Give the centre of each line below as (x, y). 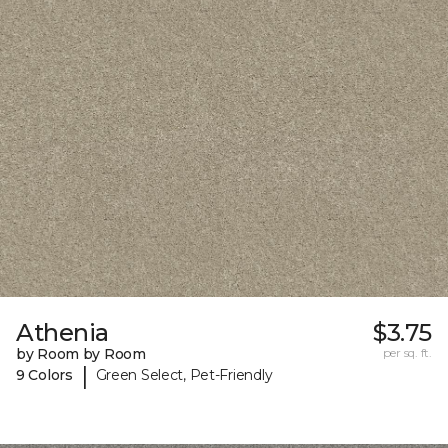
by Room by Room (81, 353)
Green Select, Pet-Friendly (184, 375)
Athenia (62, 332)
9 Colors (44, 375)
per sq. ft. (407, 352)
